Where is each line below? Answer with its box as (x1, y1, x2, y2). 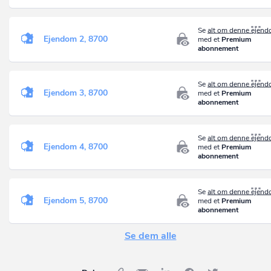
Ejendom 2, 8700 (44, 33, 108, 45)
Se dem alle (124, 229, 177, 243)
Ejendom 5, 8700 (44, 194, 108, 206)
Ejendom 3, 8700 (44, 87, 108, 99)
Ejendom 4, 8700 (44, 140, 108, 152)
